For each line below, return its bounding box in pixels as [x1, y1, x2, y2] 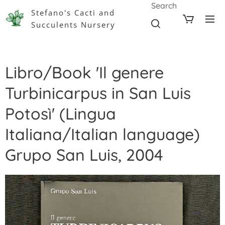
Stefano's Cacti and [31, 8, 115, 18]
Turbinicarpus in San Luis [5, 83, 191, 103]
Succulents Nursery [31, 20, 116, 30]
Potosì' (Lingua [5, 103, 116, 124]
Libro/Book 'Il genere [5, 62, 164, 82]
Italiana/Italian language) [5, 124, 200, 144]
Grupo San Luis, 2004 [5, 145, 163, 165]
